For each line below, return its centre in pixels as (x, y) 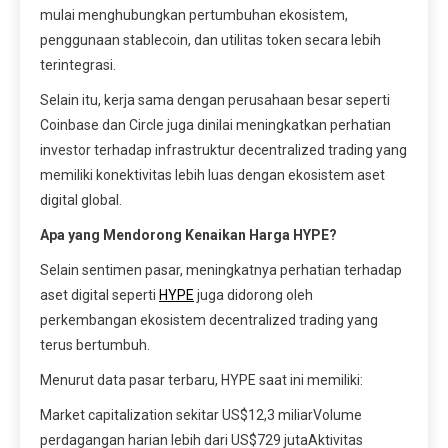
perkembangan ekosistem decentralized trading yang (209, 319)
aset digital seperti (99, 294)
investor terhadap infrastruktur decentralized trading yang (223, 149)
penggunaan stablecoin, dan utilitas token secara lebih (210, 39)
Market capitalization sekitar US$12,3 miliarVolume (201, 414)
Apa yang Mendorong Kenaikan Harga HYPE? (188, 234)
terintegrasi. (78, 64)
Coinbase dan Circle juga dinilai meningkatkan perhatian (215, 124)
